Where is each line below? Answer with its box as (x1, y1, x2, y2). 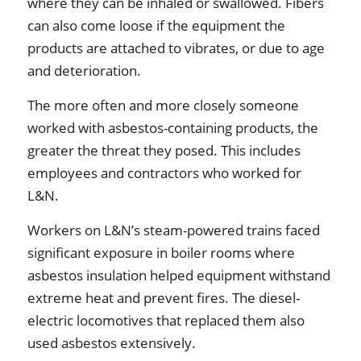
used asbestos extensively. (27, 334, 196, 352)
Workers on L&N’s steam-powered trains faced (27, 221, 320, 239)
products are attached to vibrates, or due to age (27, 39, 325, 57)
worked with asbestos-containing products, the (27, 118, 318, 137)
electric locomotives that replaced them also (27, 311, 305, 330)
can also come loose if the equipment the (27, 16, 285, 35)
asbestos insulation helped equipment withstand (27, 266, 330, 284)
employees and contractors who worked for (27, 164, 301, 182)
